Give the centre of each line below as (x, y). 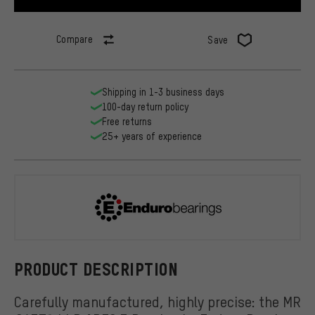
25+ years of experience (152, 136)
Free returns (127, 122)
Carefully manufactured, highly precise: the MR (157, 301)
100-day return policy (145, 107)
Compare (75, 39)
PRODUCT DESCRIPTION (96, 269)
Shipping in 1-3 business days (163, 92)
